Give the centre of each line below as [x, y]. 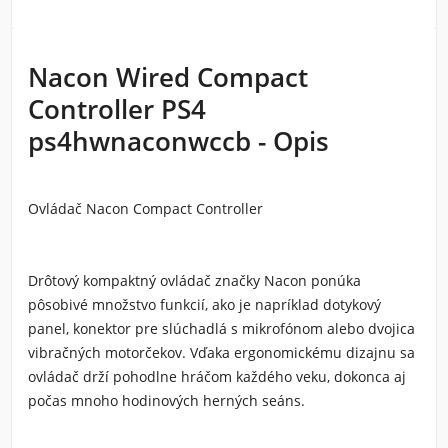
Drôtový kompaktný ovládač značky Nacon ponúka [194, 280]
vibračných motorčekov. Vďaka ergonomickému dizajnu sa [221, 352]
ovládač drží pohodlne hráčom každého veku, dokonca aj [217, 376]
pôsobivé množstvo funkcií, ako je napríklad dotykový [204, 304]
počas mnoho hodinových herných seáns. [166, 400]
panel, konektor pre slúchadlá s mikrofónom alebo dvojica [221, 328]
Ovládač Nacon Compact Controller [147, 208]
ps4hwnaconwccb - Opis [178, 141]
